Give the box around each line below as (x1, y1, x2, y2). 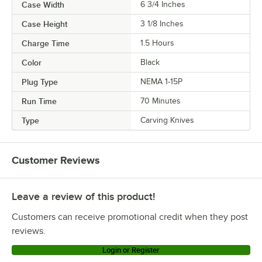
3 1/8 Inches (140, 19, 184, 29)
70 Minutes (140, 96, 181, 106)
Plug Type (22, 77, 58, 87)
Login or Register (102, 246, 160, 255)
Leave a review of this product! (12, 191, 155, 203)
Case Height (22, 19, 67, 29)
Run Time (22, 96, 57, 106)
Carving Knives (140, 116, 194, 125)
